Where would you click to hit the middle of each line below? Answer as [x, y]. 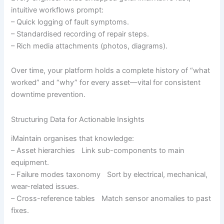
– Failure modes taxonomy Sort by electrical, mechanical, [109, 174]
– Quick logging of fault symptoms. [70, 22]
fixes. [20, 210]
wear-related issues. [45, 186]
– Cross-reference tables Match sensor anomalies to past [111, 198]
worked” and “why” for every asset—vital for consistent [106, 83]
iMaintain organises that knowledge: [73, 138]
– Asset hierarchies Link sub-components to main [98, 150]
